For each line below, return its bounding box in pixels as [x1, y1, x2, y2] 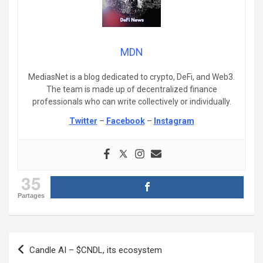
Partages [18, 191, 45, 199]
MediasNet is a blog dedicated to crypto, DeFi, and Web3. [28, 72, 235, 82]
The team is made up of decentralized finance [46, 84, 217, 94]
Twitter [69, 116, 97, 126]
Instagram [153, 116, 194, 126]
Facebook [106, 116, 145, 126]
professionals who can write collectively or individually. [32, 96, 231, 106]
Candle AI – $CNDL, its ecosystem [29, 244, 162, 255]
